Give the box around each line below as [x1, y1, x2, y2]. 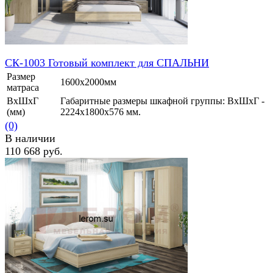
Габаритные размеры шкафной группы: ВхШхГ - [60, 96, 264, 107]
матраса [7, 82, 39, 93]
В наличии [5, 132, 55, 145]
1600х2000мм [60, 77, 116, 88]
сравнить [51, 170, 88, 181]
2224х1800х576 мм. [60, 107, 141, 118]
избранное [5, 170, 48, 181]
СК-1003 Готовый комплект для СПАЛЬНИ [5, 57, 209, 69]
